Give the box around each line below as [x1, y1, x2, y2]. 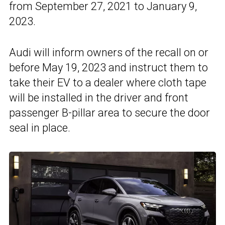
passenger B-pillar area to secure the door [9, 106, 210, 119]
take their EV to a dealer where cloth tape [9, 76, 206, 89]
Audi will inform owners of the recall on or [9, 46, 208, 59]
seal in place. [9, 121, 70, 134]
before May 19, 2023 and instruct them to [9, 61, 208, 74]
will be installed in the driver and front [9, 91, 188, 104]
